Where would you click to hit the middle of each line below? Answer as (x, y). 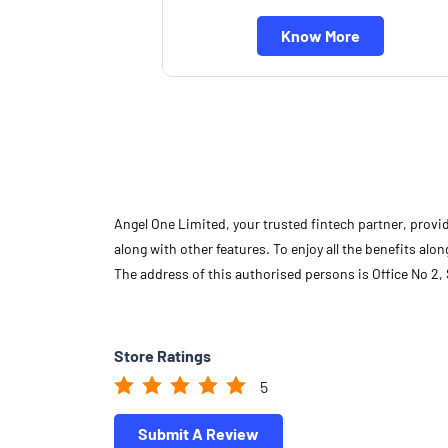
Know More (320, 35)
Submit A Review (198, 433)
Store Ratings (162, 355)
